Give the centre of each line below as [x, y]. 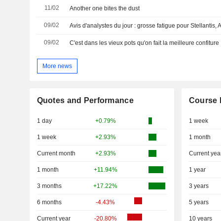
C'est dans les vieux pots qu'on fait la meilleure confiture [145, 43]
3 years [199, 186]
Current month [56, 154]
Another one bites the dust [105, 9]
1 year [197, 170]
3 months [49, 186]
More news [57, 66]
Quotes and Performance [85, 101]
